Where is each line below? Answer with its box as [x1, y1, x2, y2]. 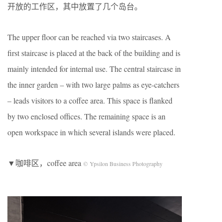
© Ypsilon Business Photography [83, 159, 163, 167]
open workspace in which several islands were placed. [7, 126, 175, 137]
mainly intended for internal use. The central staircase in [7, 63, 181, 74]
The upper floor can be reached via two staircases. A [7, 31, 171, 42]
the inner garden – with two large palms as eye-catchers [7, 79, 179, 90]
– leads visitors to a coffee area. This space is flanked [7, 95, 172, 106]
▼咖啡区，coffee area [7, 157, 83, 168]
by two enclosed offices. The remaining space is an [7, 111, 166, 121]
